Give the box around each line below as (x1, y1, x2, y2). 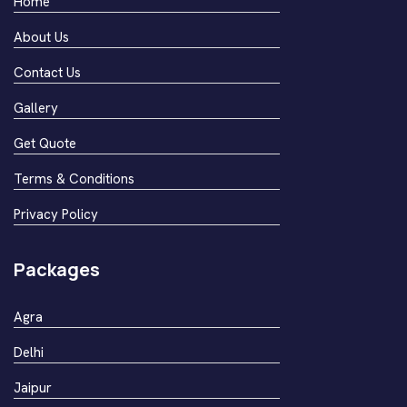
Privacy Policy (14, 204, 98, 223)
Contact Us (14, 63, 81, 82)
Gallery (14, 98, 58, 117)
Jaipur (14, 378, 52, 397)
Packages (14, 256, 100, 282)
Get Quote (14, 134, 76, 153)
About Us (14, 27, 69, 46)
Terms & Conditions (14, 169, 134, 188)
